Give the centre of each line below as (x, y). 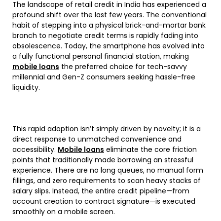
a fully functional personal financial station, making (101, 56)
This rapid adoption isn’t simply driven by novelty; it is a (107, 129)
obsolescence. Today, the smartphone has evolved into (109, 46)
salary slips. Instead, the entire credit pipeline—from (101, 191)
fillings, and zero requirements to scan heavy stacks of (107, 180)
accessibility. (35, 149)
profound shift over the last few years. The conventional (110, 15)
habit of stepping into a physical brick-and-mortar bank (109, 25)
